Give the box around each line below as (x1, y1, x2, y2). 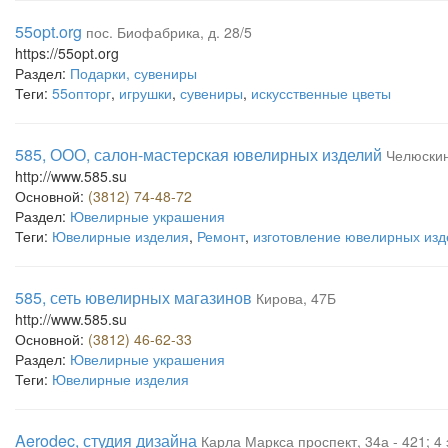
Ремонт (197, 226, 245, 246)
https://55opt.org (15, 43, 119, 63)
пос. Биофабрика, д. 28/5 (86, 22, 252, 42)
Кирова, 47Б (256, 288, 336, 308)
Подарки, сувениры (70, 63, 197, 83)
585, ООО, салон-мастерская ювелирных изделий (15, 143, 382, 166)
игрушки (119, 83, 172, 103)
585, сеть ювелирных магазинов (15, 286, 252, 309)
